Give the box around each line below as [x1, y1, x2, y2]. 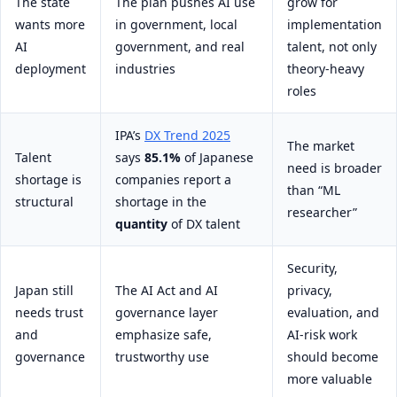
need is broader [287, 160, 382, 177]
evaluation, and [287, 304, 379, 322]
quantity [115, 215, 167, 233]
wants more [15, 16, 85, 34]
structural [15, 193, 74, 211]
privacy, [287, 282, 332, 300]
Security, [287, 260, 338, 277]
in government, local [115, 16, 237, 34]
